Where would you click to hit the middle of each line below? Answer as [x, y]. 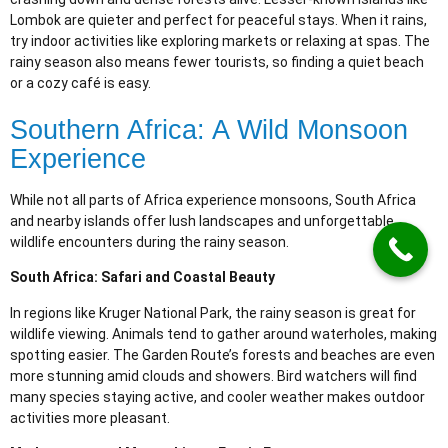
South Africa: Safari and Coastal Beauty [142, 277]
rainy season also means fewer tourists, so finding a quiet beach [217, 61]
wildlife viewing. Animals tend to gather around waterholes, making [223, 333]
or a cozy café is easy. [80, 82]
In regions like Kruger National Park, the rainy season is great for [213, 312]
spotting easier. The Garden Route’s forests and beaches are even [222, 354]
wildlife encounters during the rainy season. [149, 241]
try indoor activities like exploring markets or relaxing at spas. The [220, 40]
